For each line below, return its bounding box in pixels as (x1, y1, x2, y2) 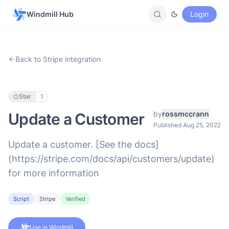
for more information (8, 168, 99, 178)
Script (13, 195, 29, 202)
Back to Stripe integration (15, 55, 101, 63)
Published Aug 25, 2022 (153, 121, 221, 129)
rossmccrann (162, 109, 209, 118)
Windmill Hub (27, 10, 74, 18)
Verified (65, 195, 85, 202)
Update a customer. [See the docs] (8, 139, 159, 150)
